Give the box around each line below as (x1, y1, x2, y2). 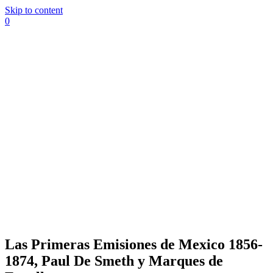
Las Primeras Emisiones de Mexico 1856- (5, 236, 263, 252)
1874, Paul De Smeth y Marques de (5, 252, 223, 269)
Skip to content (5, 5, 63, 15)
